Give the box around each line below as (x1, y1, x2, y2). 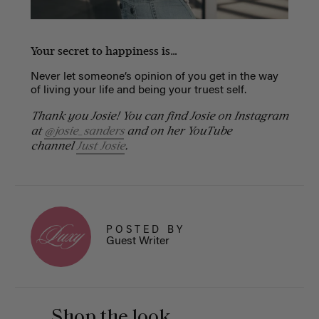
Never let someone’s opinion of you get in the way (30, 70, 278, 83)
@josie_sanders (43, 123, 124, 137)
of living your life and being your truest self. (30, 84, 246, 96)
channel (30, 138, 76, 152)
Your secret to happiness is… (30, 43, 177, 58)
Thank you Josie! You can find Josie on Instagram (30, 108, 288, 122)
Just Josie (75, 138, 125, 152)
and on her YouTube (123, 123, 231, 137)
